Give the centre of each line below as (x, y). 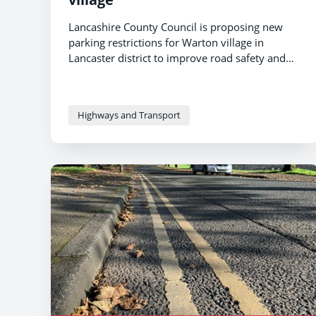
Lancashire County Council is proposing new (176, 26)
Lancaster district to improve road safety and (177, 57)
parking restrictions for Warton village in (166, 42)
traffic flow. (96, 73)
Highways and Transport (129, 115)
